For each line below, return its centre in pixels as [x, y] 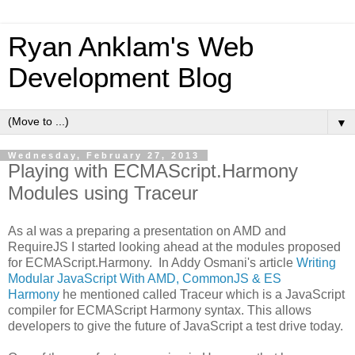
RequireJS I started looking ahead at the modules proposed [174, 246]
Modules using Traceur [103, 193]
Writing [316, 262]
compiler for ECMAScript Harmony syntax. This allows [160, 310]
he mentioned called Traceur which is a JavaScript [202, 294]
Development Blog [120, 78]
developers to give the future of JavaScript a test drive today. [176, 326]
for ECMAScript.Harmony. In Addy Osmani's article [152, 262]
